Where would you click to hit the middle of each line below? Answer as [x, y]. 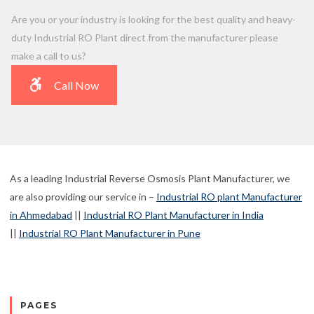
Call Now [76, 85]
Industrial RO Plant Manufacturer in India [173, 215]
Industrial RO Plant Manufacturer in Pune [110, 233]
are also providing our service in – [83, 197]
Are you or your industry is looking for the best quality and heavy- [153, 19]
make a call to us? [49, 55]
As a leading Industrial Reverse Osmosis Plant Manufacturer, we [150, 179]
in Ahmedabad [41, 215]
